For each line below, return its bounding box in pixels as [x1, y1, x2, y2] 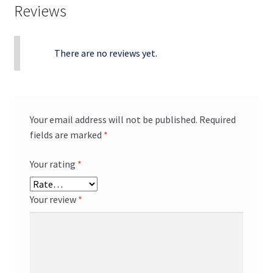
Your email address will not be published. [29, 113, 197, 126]
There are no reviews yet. [54, 47, 157, 60]
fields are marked [29, 129, 104, 141]
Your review [29, 193, 78, 205]
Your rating [29, 157, 77, 170]
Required [199, 113, 236, 126]
